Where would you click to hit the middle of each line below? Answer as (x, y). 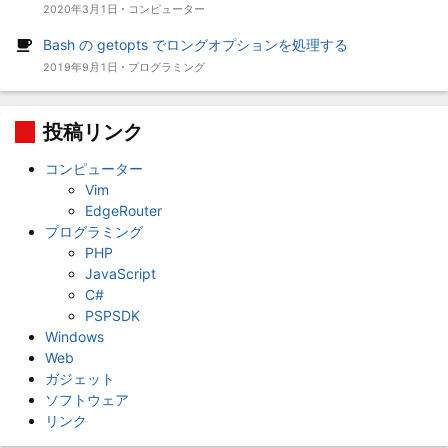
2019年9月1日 (80, 67)
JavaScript (120, 273)
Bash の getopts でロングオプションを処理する (195, 44)
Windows (74, 336)
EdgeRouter (123, 210)
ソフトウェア (87, 399)
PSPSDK (112, 315)
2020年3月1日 (80, 9)
